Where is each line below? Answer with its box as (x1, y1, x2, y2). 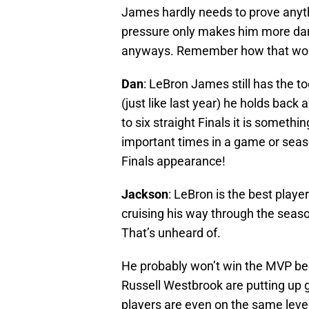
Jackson (121, 187, 168, 202)
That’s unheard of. (121, 226, 221, 241)
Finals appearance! (121, 154, 226, 169)
